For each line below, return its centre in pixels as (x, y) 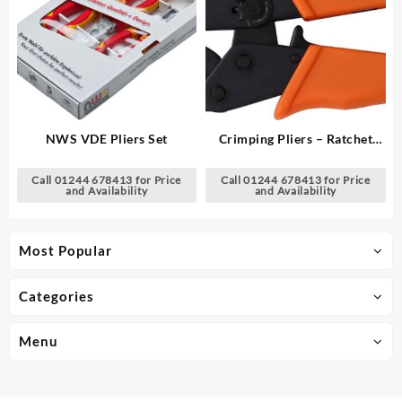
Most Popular (66, 251)
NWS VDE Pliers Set (106, 139)
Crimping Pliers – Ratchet (296, 139)
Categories (57, 296)
